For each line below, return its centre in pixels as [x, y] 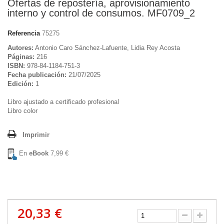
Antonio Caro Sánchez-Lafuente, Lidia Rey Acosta [107, 48]
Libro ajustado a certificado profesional [63, 102]
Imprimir [36, 135]
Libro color [22, 111]
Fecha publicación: [37, 75]
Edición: [20, 84]
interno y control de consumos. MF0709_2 [101, 13]
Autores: [20, 48]
